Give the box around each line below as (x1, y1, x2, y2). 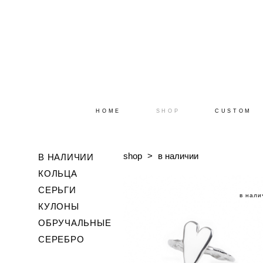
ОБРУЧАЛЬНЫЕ (38, 218, 112, 228)
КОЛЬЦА (38, 168, 77, 178)
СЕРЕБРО (38, 234, 85, 244)
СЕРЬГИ (38, 185, 76, 195)
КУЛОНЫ (38, 201, 79, 211)
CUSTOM (215, 108, 252, 114)
